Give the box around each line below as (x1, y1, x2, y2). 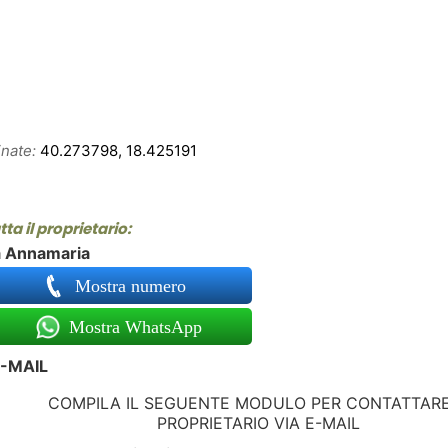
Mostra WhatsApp (64, 317, 203, 338)
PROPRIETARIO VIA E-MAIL (156, 413, 360, 434)
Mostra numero (70, 276, 197, 297)
